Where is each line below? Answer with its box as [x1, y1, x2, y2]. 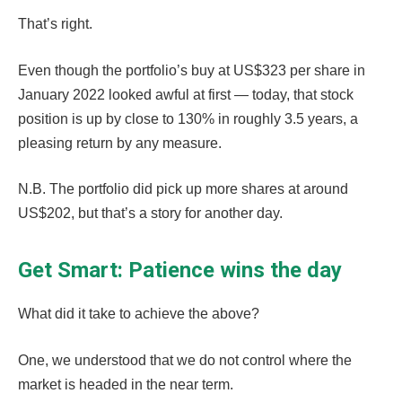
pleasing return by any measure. [18, 135, 225, 151]
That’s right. [18, 16, 96, 32]
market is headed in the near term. [18, 377, 237, 393]
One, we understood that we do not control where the [18, 353, 352, 369]
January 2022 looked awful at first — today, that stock [18, 86, 354, 102]
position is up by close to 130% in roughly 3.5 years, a [18, 110, 358, 127]
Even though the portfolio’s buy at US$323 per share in [18, 62, 365, 78]
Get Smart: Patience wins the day [18, 257, 353, 283]
